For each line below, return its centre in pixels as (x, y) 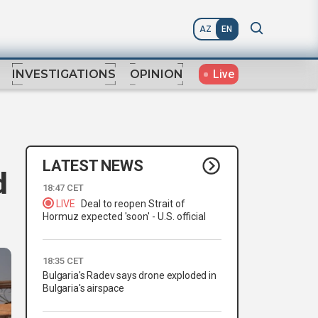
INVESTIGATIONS (64, 75)
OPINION (157, 75)
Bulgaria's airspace (83, 289)
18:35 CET (63, 261)
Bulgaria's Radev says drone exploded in (130, 276)
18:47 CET (63, 188)
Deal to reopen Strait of (133, 204)
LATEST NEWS (93, 165)
